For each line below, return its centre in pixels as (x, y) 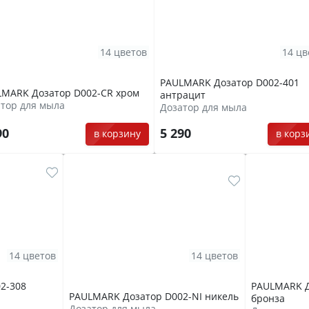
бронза (268, 299)
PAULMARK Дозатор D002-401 (230, 83)
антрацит (183, 95)
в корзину (117, 134)
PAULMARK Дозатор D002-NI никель (154, 297)
